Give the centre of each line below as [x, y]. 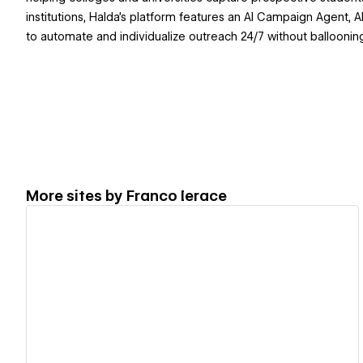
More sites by [76, 195]
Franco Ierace [177, 195]
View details [186, 316]
